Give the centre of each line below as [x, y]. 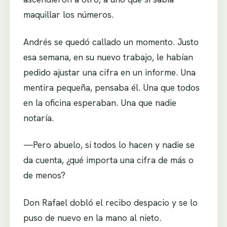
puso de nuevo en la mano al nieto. [92, 217]
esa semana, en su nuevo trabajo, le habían [108, 57]
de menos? [44, 175]
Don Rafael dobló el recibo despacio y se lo [110, 202]
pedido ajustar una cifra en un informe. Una [109, 72]
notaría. [38, 118]
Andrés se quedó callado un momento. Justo [111, 42]
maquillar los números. [68, 14]
